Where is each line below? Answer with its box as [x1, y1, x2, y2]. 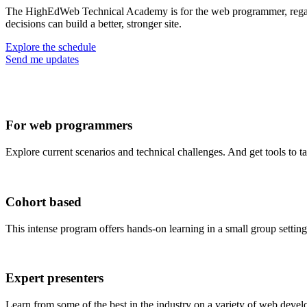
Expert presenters [5, 271, 103, 286]
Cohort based [5, 194, 82, 209]
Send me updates [5, 53, 79, 65]
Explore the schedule [5, 40, 96, 53]
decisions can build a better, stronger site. [5, 17, 182, 29]
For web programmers [5, 118, 132, 133]
